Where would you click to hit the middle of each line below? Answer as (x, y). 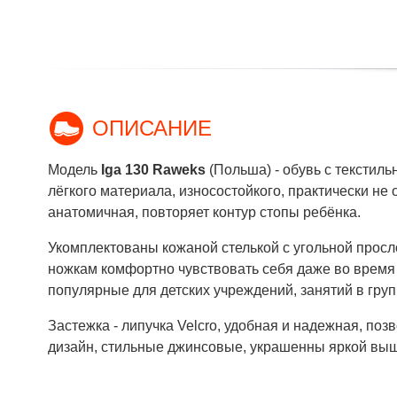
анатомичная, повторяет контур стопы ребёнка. (204, 212)
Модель (74, 170)
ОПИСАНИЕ (152, 128)
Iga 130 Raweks (153, 170)
